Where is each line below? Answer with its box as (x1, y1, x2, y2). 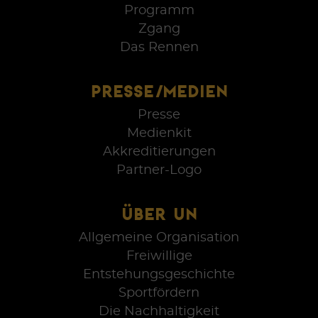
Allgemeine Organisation (79, 231, 239, 244)
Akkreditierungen (102, 145, 216, 158)
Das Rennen (119, 40, 199, 54)
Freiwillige (126, 249, 192, 263)
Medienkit (126, 126, 192, 140)
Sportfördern (119, 286, 199, 300)
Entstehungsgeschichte (83, 268, 235, 281)
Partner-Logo (116, 163, 202, 177)
